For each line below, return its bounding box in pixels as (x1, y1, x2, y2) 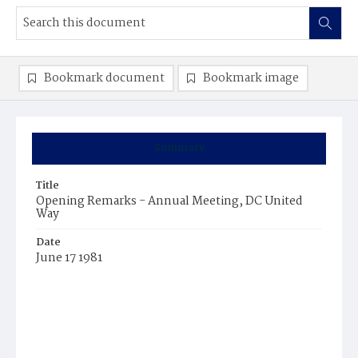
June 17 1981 (36, 249, 102, 268)
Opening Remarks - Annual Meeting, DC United (36, 192, 303, 211)
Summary (153, 140, 205, 157)
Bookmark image (203, 69, 299, 88)
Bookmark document (44, 69, 165, 88)
